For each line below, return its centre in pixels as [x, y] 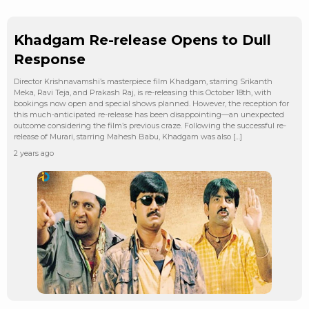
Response [50, 59]
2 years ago [34, 153]
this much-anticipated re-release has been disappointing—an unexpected [149, 114]
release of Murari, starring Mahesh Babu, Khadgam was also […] [128, 136]
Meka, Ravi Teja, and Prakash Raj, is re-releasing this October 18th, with [143, 92]
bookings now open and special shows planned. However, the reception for [151, 103]
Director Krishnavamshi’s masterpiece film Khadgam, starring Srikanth [143, 81]
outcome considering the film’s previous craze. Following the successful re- [150, 125]
